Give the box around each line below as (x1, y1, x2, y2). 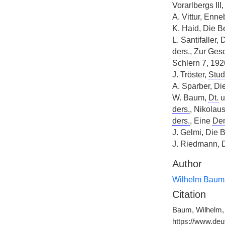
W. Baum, (172, 93, 208, 102)
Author (172, 158, 202, 169)
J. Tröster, (172, 70, 208, 79)
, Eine (189, 117, 212, 125)
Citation (172, 189, 206, 200)
